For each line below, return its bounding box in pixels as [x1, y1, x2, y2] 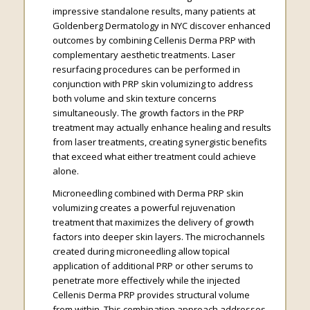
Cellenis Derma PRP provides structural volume [52, 288, 250, 301]
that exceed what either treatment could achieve [52, 149, 256, 163]
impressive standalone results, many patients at [52, 4, 255, 17]
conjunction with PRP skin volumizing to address [52, 77, 253, 90]
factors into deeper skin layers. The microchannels [52, 230, 265, 243]
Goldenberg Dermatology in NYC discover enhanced [52, 19, 271, 32]
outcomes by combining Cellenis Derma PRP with [52, 33, 255, 46]
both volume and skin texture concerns [52, 91, 217, 104]
